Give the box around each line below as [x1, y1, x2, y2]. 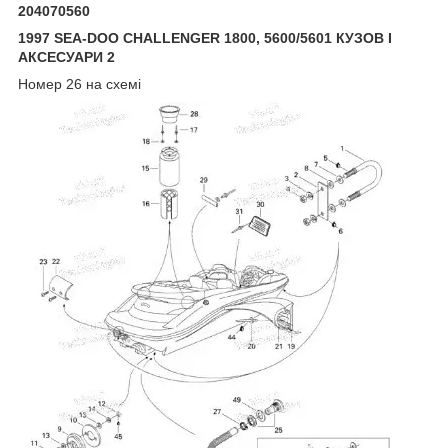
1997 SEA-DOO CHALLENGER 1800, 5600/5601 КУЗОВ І [18, 29, 392, 46]
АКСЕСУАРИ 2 [18, 48, 115, 65]
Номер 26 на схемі [18, 75, 141, 92]
